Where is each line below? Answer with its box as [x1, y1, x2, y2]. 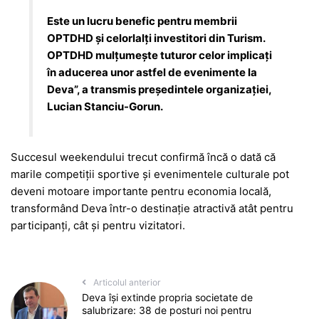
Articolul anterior [93, 277, 161, 288]
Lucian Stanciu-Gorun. [47, 99, 164, 113]
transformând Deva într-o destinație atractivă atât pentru [11, 202, 293, 216]
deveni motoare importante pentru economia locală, [11, 184, 271, 199]
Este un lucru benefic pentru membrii [47, 14, 238, 28]
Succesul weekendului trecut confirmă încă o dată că [11, 150, 276, 164]
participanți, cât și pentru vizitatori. [11, 219, 185, 233]
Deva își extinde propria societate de [81, 291, 253, 304]
